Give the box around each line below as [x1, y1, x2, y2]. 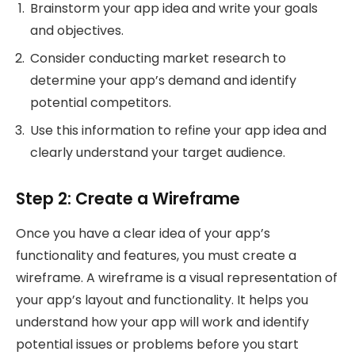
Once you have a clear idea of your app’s [16, 224, 270, 243]
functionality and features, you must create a [16, 246, 296, 265]
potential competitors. [30, 94, 171, 113]
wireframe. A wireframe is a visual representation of [16, 269, 338, 288]
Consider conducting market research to [30, 49, 286, 68]
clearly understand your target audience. [30, 143, 285, 162]
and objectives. [30, 21, 124, 40]
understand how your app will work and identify [16, 313, 309, 332]
